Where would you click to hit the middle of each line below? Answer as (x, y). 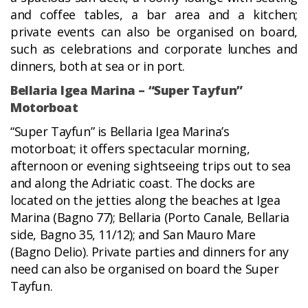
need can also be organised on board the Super (145, 269)
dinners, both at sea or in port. (99, 66)
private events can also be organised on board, (154, 32)
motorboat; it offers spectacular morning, (130, 149)
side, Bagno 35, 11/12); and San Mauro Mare (133, 235)
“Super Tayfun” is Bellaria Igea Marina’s (120, 132)
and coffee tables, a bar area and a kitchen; (154, 15)
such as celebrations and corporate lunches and (154, 49)
